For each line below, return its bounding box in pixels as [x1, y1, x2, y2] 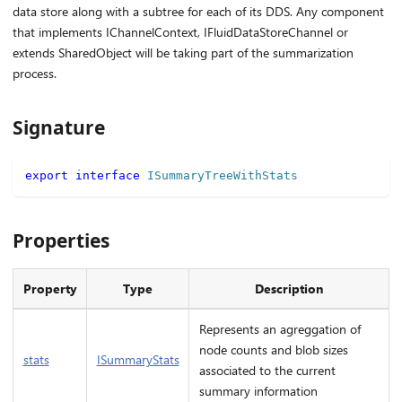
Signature [13, 114, 105, 140]
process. [13, 64, 57, 82]
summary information [198, 381, 318, 399]
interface [75, 169, 140, 183]
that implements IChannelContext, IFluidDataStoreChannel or [13, 22, 348, 40]
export [25, 169, 68, 183]
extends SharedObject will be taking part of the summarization [13, 43, 354, 61]
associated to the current [198, 361, 336, 379]
